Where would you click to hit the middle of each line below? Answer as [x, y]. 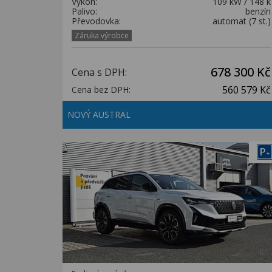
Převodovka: [96, 21]
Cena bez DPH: [101, 90]
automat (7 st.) [242, 21]
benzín [258, 11]
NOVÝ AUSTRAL [100, 114]
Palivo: [84, 11]
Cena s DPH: [99, 72]
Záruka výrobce [102, 36]
